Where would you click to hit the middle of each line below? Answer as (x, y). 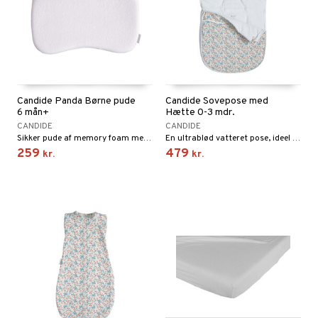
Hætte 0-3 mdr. (200, 113)
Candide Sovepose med (217, 102)
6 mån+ (33, 113)
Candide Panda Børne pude (76, 102)
